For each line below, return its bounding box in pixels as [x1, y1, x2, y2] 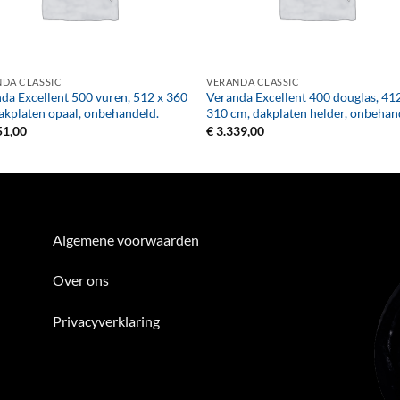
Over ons [53, 271, 109, 289]
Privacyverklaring [53, 312, 160, 330]
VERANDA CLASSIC [206, 75, 300, 87]
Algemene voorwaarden [53, 230, 199, 248]
